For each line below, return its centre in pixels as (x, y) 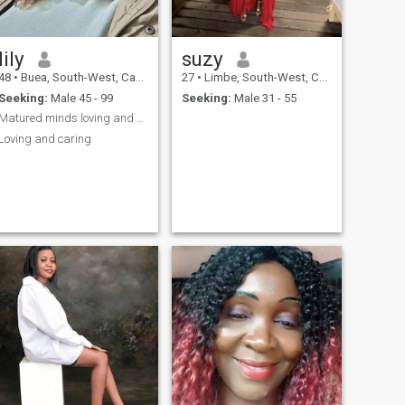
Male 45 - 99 (80, 98)
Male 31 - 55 (264, 98)
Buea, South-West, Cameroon (76, 78)
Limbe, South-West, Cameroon (260, 78)
